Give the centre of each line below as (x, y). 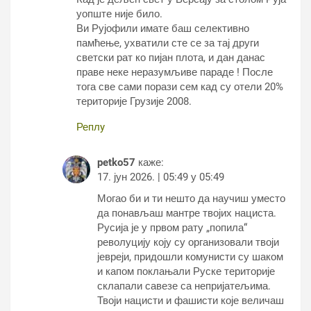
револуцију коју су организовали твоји (188, 243)
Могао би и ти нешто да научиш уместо (191, 199)
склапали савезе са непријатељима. (184, 286)
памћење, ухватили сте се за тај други (168, 43)
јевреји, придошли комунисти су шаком (190, 257)
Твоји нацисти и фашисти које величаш (191, 301)
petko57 (116, 163)
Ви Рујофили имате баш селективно (163, 29)
